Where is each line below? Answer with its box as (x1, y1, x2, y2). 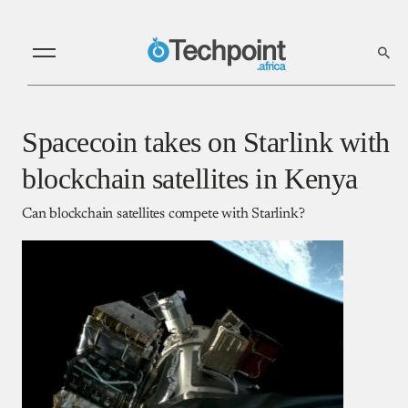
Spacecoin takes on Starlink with (22, 125, 390, 158)
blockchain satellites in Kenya (22, 161, 358, 195)
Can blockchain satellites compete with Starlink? (22, 206, 305, 221)
